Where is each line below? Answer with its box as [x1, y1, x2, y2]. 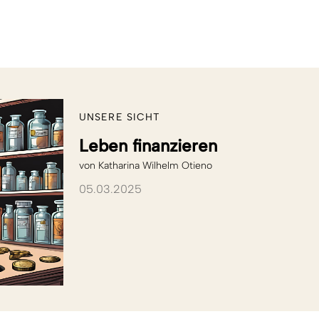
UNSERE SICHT [79, 111, 161, 124]
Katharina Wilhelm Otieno [98, 159, 212, 172]
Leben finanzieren [79, 135, 217, 157]
